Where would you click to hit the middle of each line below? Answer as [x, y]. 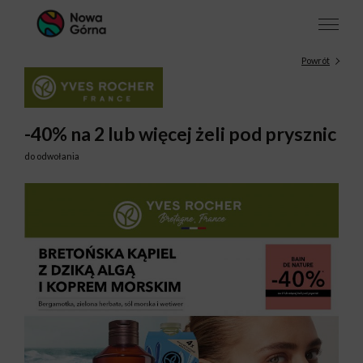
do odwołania [52, 156]
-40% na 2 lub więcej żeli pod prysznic [180, 134]
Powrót [316, 60]
